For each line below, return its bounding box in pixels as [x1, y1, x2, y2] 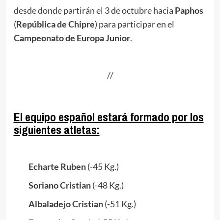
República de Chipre [16, 19, 95, 30]
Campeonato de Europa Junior [13, 32, 130, 44]
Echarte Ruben [28, 161, 86, 172]
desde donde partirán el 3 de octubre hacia [13, 5, 175, 16]
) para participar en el [94, 19, 174, 30]
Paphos [174, 5, 203, 16]
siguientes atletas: [13, 122, 100, 138]
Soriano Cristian [28, 180, 91, 191]
